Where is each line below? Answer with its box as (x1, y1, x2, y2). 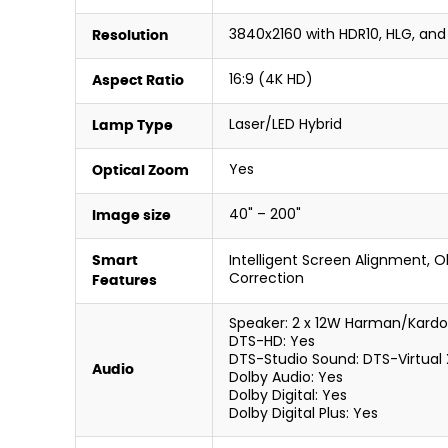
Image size (92, 206, 171, 224)
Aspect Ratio (92, 71, 184, 89)
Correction (229, 268, 304, 291)
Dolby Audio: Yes (229, 367, 343, 390)
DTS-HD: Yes (229, 331, 315, 354)
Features (92, 271, 157, 289)
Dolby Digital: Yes (229, 385, 347, 408)
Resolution (92, 26, 168, 44)
